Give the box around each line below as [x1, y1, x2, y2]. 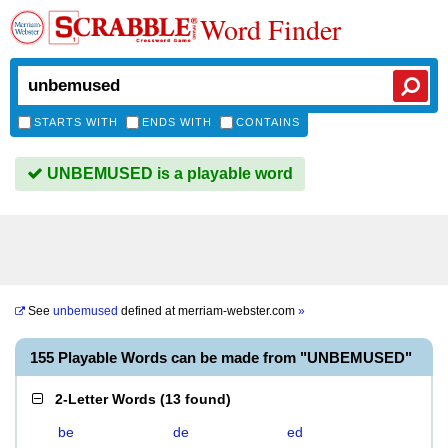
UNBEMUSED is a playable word [43, 165, 293, 182]
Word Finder [200, 10, 341, 48]
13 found [165, 391, 226, 407]
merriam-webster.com [178, 304, 298, 318]
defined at [118, 304, 178, 318]
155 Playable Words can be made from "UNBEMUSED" [30, 349, 412, 366]
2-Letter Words [55, 391, 156, 407]
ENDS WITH [142, 116, 212, 128]
